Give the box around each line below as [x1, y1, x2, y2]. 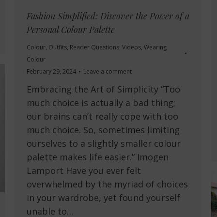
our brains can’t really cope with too [27, 110, 178, 123]
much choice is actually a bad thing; [27, 97, 175, 109]
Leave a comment [83, 67, 132, 76]
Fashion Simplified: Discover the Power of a [27, 10, 189, 22]
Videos [122, 43, 141, 52]
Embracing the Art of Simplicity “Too [27, 83, 180, 95]
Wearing [144, 43, 167, 52]
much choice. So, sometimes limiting [27, 124, 180, 136]
